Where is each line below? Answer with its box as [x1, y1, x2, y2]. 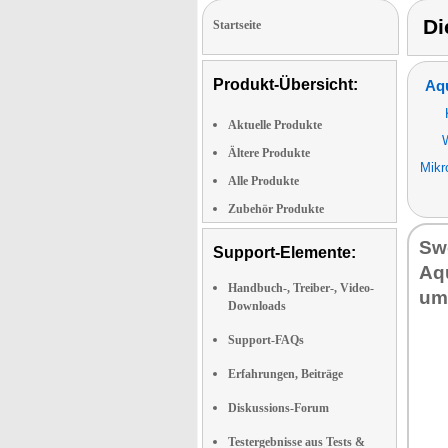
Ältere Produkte [228, 145, 310, 160]
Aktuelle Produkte [228, 117, 322, 132]
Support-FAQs [228, 332, 304, 347]
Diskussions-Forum [228, 400, 329, 415]
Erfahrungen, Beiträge [228, 366, 343, 381]
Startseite [213, 17, 261, 32]
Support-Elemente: [213, 243, 356, 261]
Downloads [228, 298, 286, 313]
